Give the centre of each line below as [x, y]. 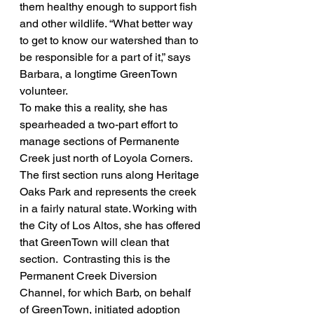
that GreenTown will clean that [96, 242]
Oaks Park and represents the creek [109, 192]
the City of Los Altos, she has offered [111, 225]
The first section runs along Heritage [111, 175]
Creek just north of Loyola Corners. [109, 158]
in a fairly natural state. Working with [110, 209]
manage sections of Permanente [101, 141]
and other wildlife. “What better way [108, 23]
